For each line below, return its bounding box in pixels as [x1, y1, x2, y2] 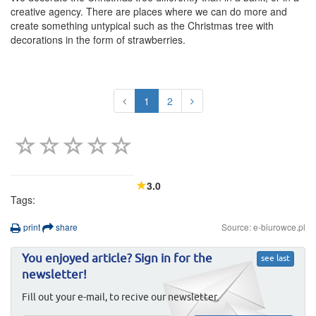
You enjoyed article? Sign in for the [22, 253, 212, 266]
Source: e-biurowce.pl [221, 221, 305, 233]
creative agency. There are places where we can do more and [11, 4, 287, 18]
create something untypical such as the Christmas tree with [11, 18, 274, 32]
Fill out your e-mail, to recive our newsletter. [22, 293, 219, 303]
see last [261, 255, 290, 264]
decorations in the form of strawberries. [11, 32, 186, 47]
